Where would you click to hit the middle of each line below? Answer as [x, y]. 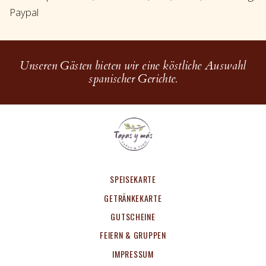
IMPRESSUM [133, 254]
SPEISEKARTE [133, 179]
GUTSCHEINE [133, 216]
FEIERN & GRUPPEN [133, 235]
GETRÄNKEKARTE [133, 198]
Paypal [24, 12]
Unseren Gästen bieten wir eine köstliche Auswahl [133, 66]
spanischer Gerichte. [133, 79]
